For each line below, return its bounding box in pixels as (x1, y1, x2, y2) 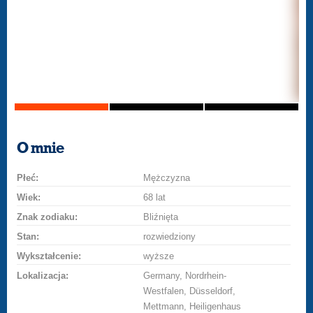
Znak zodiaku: (17, 212, 78, 222)
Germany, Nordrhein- (143, 270, 227, 281)
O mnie (17, 140, 64, 156)
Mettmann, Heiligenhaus (143, 301, 242, 312)
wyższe (143, 251, 175, 261)
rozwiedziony (143, 231, 196, 242)
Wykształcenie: (17, 251, 82, 261)
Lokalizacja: (17, 270, 69, 281)
